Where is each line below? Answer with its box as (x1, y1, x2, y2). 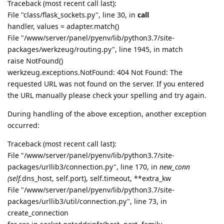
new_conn (159, 161, 190, 171)
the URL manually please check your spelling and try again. (7, 90, 206, 100)
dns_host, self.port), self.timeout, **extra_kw (22, 173, 171, 183)
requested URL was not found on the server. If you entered (7, 78, 204, 88)
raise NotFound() (7, 55, 63, 65)
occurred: (7, 120, 39, 130)
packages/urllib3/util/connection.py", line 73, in (7, 196, 167, 206)
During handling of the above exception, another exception (7, 108, 206, 118)
